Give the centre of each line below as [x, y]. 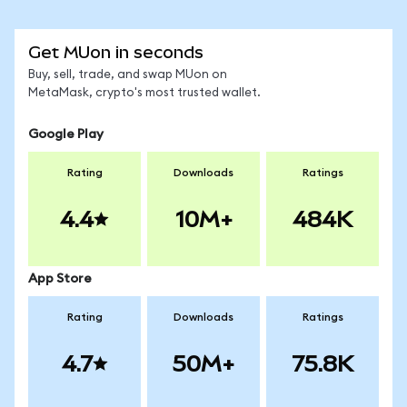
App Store [60, 279]
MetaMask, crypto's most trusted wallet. [144, 93]
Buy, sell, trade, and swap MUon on [128, 75]
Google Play [66, 134]
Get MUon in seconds [116, 52]
